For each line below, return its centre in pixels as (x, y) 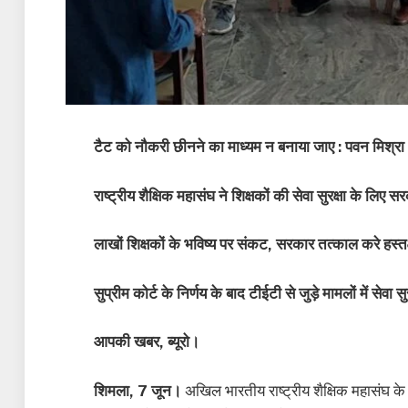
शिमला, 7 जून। (138, 390)
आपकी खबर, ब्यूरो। (147, 342)
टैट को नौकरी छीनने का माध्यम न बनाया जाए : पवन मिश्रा (249, 147)
